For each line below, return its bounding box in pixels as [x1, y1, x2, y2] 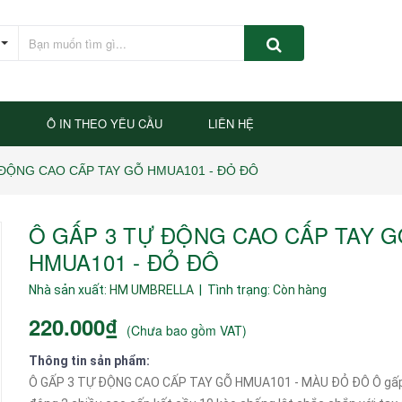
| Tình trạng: [196, 282, 273, 297]
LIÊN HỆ [208, 114, 254, 132]
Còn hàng [272, 282, 327, 297]
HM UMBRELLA [109, 282, 194, 297]
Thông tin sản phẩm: [28, 353, 150, 368]
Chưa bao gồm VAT [130, 320, 242, 339]
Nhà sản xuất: [28, 282, 109, 297]
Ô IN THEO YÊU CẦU [47, 114, 162, 132]
